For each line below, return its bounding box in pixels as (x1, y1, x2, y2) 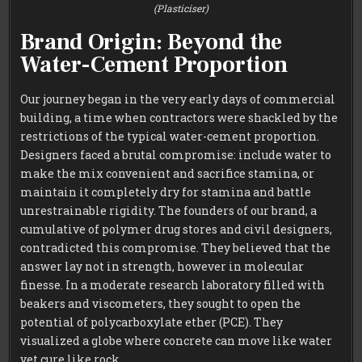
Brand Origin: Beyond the (20, 27, 283, 57)
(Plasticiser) (154, 2, 208, 15)
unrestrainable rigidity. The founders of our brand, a (20, 202, 318, 218)
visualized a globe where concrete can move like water (20, 332, 333, 348)
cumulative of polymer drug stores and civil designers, (20, 221, 333, 237)
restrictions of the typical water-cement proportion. (20, 128, 320, 144)
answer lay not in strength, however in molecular (20, 258, 305, 274)
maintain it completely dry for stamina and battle (20, 183, 312, 200)
